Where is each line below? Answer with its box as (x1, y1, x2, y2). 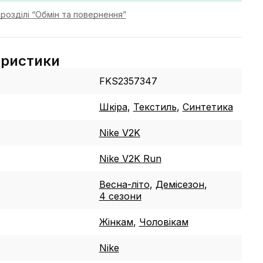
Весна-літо (99, 178, 150, 190)
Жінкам (99, 215, 133, 228)
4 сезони (99, 190, 141, 202)
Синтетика (182, 100, 233, 113)
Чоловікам (139, 215, 188, 228)
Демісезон (155, 178, 204, 190)
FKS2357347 (99, 75, 157, 87)
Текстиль (133, 100, 177, 113)
